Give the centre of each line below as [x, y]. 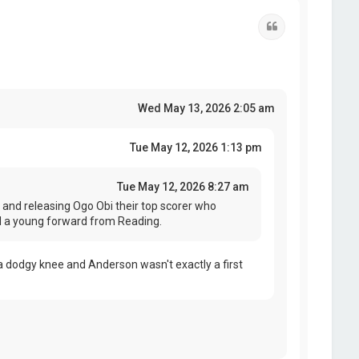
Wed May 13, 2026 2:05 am [207, 109]
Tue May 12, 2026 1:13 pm [196, 148]
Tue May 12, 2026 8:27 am [184, 187]
